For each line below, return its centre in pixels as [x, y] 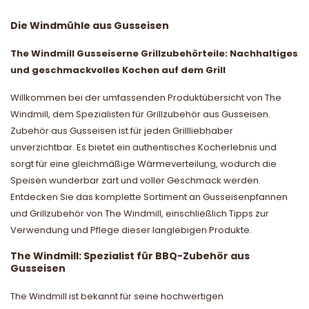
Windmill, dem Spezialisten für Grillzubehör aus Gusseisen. [140, 114]
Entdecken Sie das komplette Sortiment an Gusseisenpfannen [149, 197]
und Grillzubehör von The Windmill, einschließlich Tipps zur [140, 213]
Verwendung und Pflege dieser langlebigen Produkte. [131, 230]
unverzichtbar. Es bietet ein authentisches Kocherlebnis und [143, 147]
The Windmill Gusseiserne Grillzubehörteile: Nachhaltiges [154, 53]
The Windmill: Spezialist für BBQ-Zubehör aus [130, 256]
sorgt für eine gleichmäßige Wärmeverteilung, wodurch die [143, 163]
